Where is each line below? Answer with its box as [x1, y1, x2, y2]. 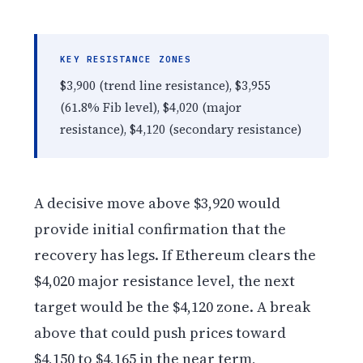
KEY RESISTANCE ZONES [60, 53, 192, 66]
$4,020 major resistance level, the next [34, 270, 296, 291]
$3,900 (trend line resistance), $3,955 [60, 77, 271, 95]
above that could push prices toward [34, 322, 287, 343]
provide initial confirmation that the [34, 218, 287, 239]
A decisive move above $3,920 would [34, 192, 281, 213]
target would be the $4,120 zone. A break [34, 296, 311, 317]
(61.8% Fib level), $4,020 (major [60, 99, 242, 117]
